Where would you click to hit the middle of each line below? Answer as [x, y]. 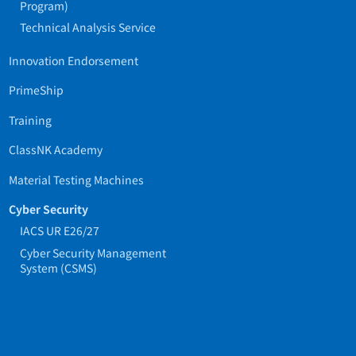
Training [30, 120]
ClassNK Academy [55, 150]
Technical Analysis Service [87, 27]
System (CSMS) [58, 267]
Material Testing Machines [76, 179]
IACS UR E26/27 [59, 231]
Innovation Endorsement [73, 61]
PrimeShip [36, 90]
